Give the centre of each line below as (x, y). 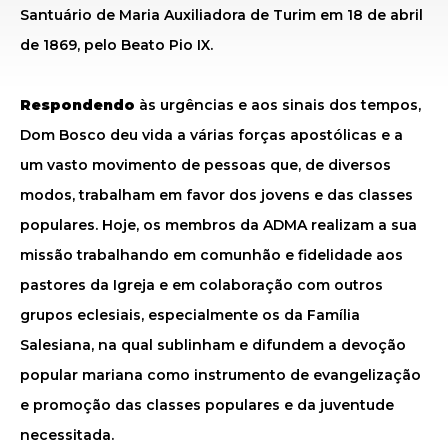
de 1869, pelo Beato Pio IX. (116, 45)
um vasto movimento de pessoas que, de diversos (205, 165)
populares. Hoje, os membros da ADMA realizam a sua (218, 225)
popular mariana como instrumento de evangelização (220, 375)
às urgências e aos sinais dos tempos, (280, 105)
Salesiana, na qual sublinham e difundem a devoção (213, 345)
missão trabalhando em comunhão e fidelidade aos (211, 255)
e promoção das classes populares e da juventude (207, 405)
